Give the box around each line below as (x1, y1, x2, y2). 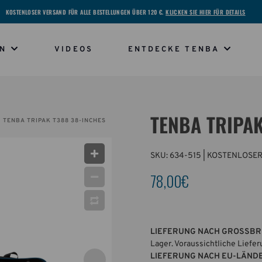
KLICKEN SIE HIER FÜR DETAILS (166, 7, 246, 16)
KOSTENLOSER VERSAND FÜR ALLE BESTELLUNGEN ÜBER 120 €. (5, 7, 166, 16)
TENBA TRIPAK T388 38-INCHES (2, 117, 106, 125)
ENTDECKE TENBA (127, 45, 219, 54)
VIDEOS (54, 45, 93, 54)
